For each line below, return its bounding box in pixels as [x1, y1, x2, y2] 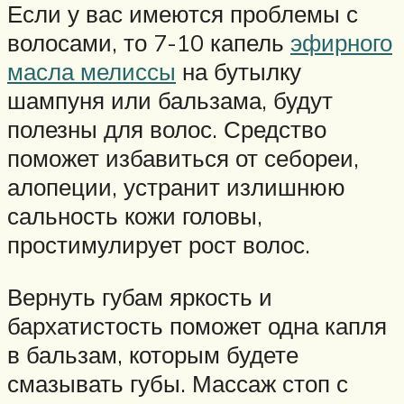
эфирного [290, 28, 392, 58]
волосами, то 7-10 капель [7, 28, 290, 58]
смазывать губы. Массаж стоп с [7, 368, 348, 398]
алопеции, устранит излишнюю [7, 172, 345, 202]
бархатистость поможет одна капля [7, 310, 387, 340]
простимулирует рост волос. [7, 230, 310, 260]
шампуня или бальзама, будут [7, 86, 333, 115]
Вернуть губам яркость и [7, 281, 272, 311]
